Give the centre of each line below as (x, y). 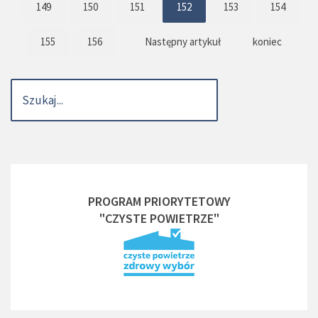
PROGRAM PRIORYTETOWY (159, 202)
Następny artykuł (182, 42)
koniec (267, 42)
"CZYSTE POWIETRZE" (159, 219)
